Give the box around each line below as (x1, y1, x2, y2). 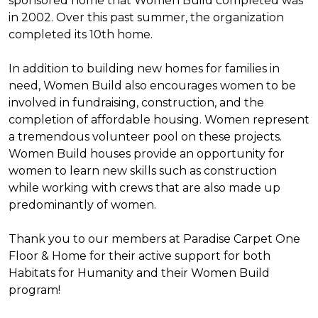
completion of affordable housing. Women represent (9, 113, 309, 126)
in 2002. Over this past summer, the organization (9, 11, 284, 24)
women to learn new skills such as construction (9, 164, 277, 177)
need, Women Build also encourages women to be (9, 79, 296, 92)
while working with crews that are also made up (9, 181, 280, 194)
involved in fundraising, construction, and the (9, 96, 264, 109)
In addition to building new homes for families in (9, 62, 280, 75)
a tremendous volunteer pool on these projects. (9, 130, 282, 143)
